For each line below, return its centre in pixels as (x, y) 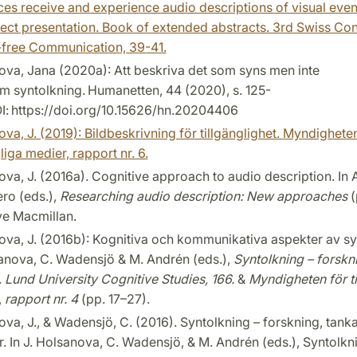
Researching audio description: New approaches (203, 196)
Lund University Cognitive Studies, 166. (119, 279)
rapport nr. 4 (41, 298)
